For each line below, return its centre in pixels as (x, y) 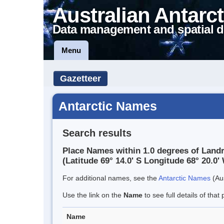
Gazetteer (80, 78)
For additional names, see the (110, 178)
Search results (97, 133)
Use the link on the (93, 195)
